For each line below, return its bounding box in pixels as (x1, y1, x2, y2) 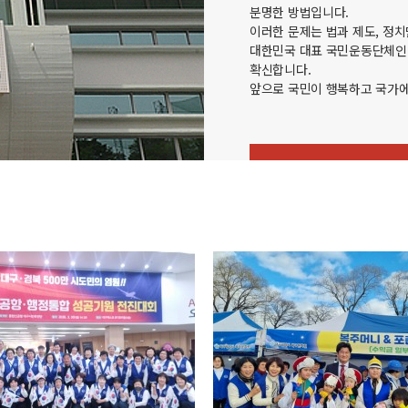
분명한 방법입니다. (250, 3, 350, 22)
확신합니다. (250, 60, 311, 79)
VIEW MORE (297, 158, 366, 177)
